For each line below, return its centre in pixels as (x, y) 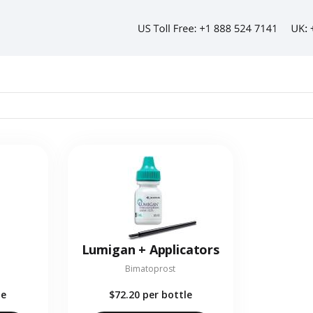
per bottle (167, 295)
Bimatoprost (151, 269)
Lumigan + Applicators (150, 250)
